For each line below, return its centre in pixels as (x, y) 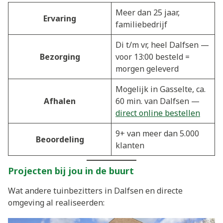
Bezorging (60, 56)
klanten (130, 145)
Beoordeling (60, 139)
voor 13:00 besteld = (153, 56)
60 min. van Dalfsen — (158, 101)
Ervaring (60, 18)
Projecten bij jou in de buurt (71, 170)
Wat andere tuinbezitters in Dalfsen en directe (95, 190)
